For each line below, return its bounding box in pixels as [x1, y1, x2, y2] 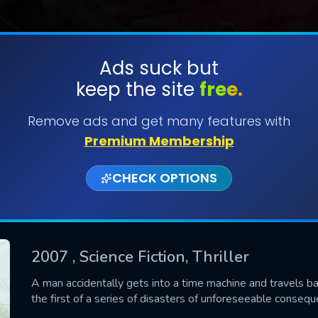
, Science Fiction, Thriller [72, 246, 249, 268]
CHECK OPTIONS [112, 169, 217, 187]
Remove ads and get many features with [28, 112, 290, 130]
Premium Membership [84, 132, 234, 150]
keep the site [75, 77, 199, 102]
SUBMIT [138, 104, 180, 121]
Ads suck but [99, 55, 219, 81]
